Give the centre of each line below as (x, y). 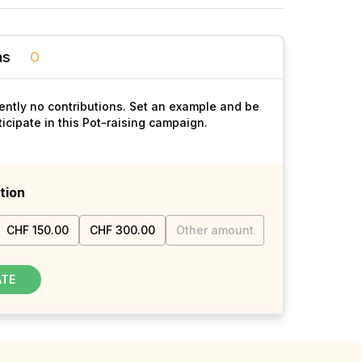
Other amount (215, 230)
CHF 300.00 (122, 230)
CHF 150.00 (38, 230)
